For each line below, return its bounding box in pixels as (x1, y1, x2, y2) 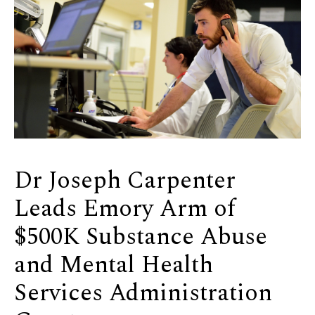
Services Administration (14, 275, 272, 312)
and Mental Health (14, 247, 213, 284)
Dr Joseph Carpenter (14, 162, 236, 200)
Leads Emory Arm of (14, 191, 236, 228)
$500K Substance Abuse (14, 219, 267, 256)
